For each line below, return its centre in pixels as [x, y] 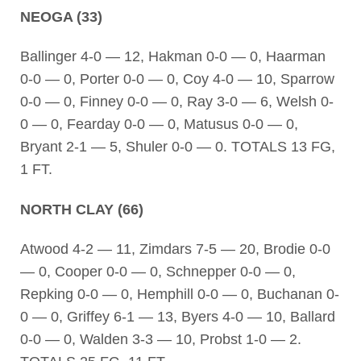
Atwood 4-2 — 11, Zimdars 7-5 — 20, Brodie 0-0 [175, 249]
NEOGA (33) [61, 17]
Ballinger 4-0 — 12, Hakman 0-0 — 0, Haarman [172, 57]
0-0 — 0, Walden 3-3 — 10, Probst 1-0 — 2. [160, 339]
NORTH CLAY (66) [81, 209]
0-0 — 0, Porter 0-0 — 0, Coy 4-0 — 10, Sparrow [177, 79]
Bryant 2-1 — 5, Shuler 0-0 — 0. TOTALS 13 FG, [177, 147]
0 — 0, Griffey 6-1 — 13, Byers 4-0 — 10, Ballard [177, 316]
